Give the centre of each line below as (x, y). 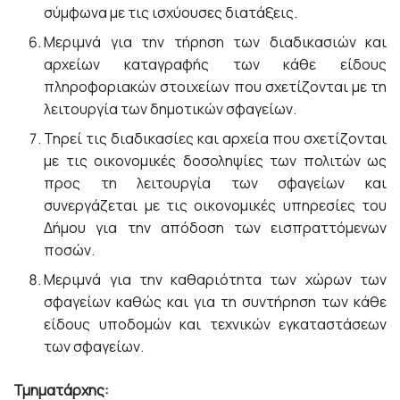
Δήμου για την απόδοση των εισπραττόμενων (215, 228)
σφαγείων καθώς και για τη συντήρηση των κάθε (215, 302)
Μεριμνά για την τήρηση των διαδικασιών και (215, 42)
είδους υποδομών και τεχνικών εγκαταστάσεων (215, 324)
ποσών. (70, 250)
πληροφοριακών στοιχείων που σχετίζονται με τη (215, 87)
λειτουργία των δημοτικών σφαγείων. (171, 109)
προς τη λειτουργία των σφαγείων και (215, 183)
